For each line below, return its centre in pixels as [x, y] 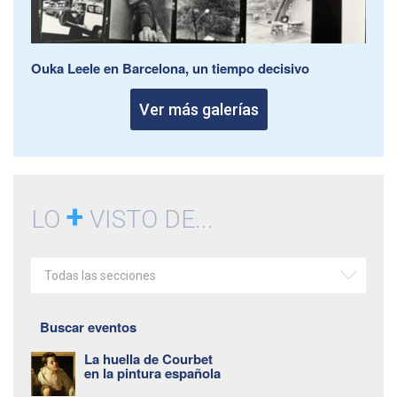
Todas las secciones [100, 275]
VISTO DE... [148, 219]
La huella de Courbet [148, 358]
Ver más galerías [198, 109]
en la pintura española [152, 373]
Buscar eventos [88, 327]
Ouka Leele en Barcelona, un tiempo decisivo [170, 68]
